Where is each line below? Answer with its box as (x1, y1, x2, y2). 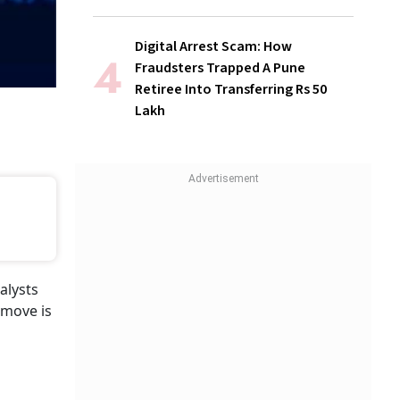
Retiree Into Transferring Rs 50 (135, 79, 327, 100)
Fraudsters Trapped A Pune (135, 58, 305, 79)
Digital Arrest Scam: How (135, 37, 292, 57)
